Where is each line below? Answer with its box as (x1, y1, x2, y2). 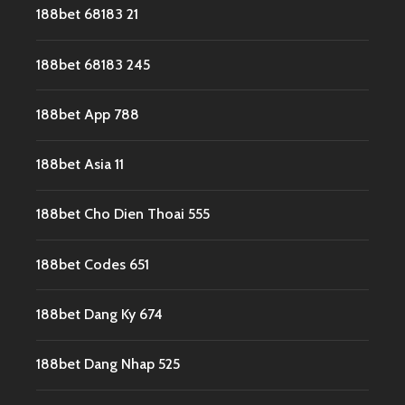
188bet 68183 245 (36, 55, 150, 73)
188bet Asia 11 (36, 155, 124, 174)
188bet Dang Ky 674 (36, 305, 163, 323)
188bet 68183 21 (36, 5, 138, 24)
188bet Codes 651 (36, 255, 149, 273)
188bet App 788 (36, 105, 139, 123)
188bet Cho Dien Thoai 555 (36, 205, 210, 223)
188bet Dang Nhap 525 (36, 355, 180, 373)
